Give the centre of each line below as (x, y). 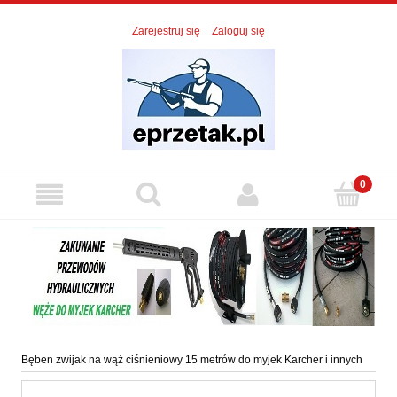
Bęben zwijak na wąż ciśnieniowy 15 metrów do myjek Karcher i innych (192, 360)
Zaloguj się (238, 31)
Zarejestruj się (166, 31)
